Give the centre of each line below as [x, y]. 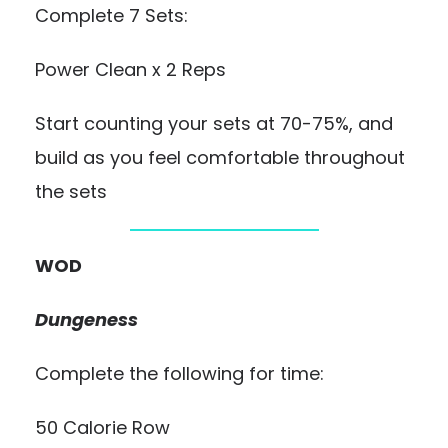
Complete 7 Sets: [111, 15]
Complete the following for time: [179, 373]
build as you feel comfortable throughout [220, 157]
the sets [71, 191]
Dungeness [86, 319]
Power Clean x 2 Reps [130, 69]
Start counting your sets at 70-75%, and [214, 123]
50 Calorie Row [102, 427]
